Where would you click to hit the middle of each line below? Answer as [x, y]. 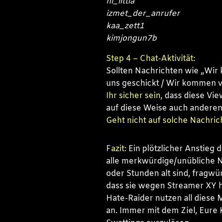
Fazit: [116, 149]
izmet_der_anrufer [143, 13]
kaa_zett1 [125, 26]
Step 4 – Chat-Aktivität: [150, 58]
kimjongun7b [131, 38]
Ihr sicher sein [133, 96]
